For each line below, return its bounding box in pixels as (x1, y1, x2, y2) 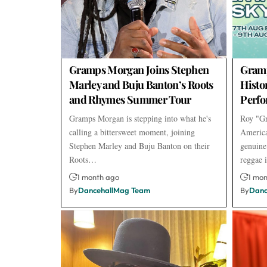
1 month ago (76, 172, 119, 182)
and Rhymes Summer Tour (69, 92, 191, 107)
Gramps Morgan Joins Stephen (69, 62, 209, 77)
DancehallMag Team (77, 185, 150, 195)
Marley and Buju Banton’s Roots (69, 77, 213, 92)
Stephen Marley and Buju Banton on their (69, 139, 210, 151)
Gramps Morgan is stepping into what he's (69, 112, 211, 124)
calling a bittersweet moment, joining (69, 126, 195, 138)
